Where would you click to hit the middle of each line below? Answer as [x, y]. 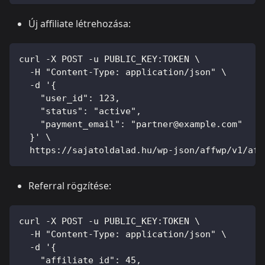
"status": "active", [80, 111]
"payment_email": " [77, 124]
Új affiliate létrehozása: [80, 23]
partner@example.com [187, 124]
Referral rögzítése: [70, 185]
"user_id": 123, [70, 98]
